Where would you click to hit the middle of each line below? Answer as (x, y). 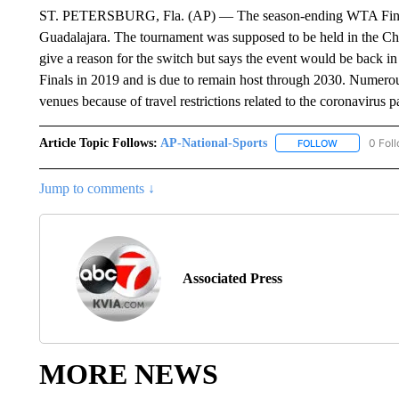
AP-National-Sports (213, 142)
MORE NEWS (128, 374)
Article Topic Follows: (98, 142)
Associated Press (232, 278)
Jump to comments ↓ (97, 188)
